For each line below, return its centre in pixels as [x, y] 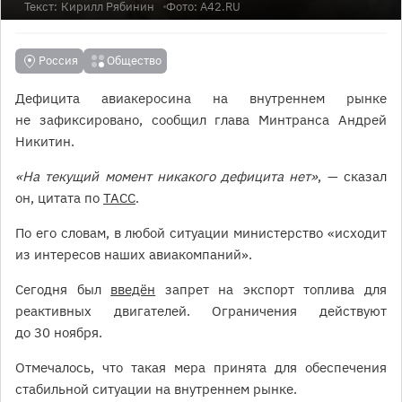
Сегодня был [63, 289]
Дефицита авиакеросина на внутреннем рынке [201, 98]
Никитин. [45, 141]
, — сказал [353, 176]
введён [133, 289]
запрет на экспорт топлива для [271, 289]
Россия [58, 61]
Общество [134, 61]
